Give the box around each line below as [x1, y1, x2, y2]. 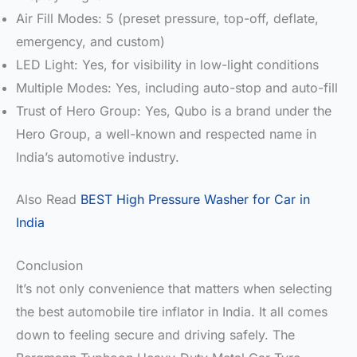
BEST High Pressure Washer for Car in [80, 190, 310, 207]
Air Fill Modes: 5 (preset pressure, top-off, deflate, [16, 10, 319, 26]
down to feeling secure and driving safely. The [16, 327, 295, 343]
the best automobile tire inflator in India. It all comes [16, 304, 328, 320]
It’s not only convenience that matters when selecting [16, 280, 332, 297]
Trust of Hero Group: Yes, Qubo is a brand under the [16, 102, 331, 119]
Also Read [16, 190, 80, 207]
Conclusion [16, 257, 83, 274]
